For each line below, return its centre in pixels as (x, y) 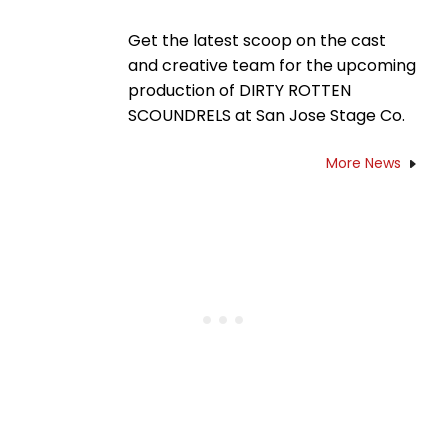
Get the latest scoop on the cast (257, 41)
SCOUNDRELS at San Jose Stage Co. (266, 116)
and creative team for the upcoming (272, 66)
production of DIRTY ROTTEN (239, 91)
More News (363, 163)
